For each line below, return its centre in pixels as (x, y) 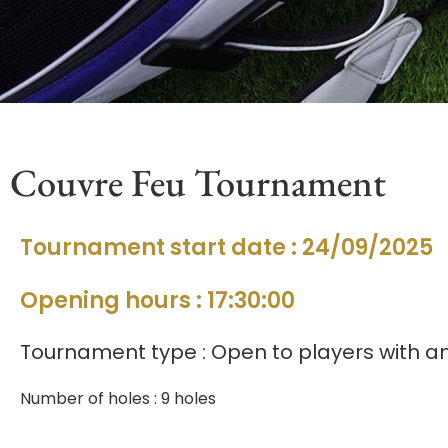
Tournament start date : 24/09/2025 (226, 247)
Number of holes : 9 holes (118, 398)
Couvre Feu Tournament (198, 181)
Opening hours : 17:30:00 (157, 300)
